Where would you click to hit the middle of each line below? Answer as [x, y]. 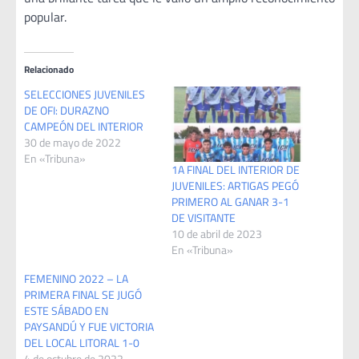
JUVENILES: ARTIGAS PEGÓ [235, 185]
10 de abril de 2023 [217, 233]
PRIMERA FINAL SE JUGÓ [83, 294]
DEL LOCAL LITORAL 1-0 [82, 342]
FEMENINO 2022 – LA [76, 278]
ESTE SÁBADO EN [66, 310]
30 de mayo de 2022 [73, 143]
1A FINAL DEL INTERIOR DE [236, 169]
